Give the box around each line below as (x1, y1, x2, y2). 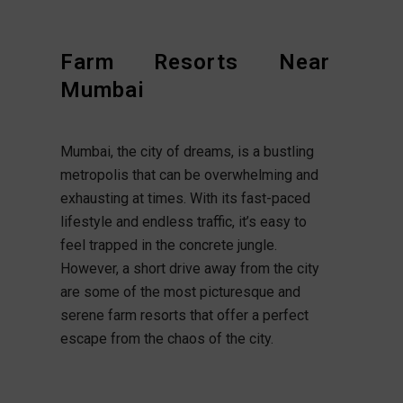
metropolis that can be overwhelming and (59, 166, 318, 184)
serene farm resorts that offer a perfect (59, 306, 309, 324)
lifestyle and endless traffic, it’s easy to (59, 212, 307, 230)
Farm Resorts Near (59, 49, 330, 75)
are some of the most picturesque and (59, 282, 300, 300)
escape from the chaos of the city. (59, 329, 273, 347)
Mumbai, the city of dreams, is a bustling (59, 142, 314, 160)
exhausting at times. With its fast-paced (59, 189, 310, 207)
